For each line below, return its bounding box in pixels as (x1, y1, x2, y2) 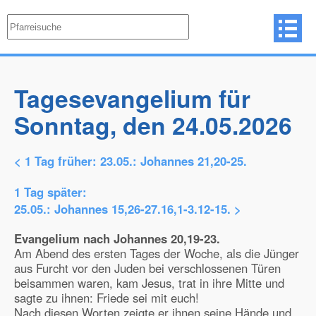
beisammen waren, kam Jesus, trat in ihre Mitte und (14, 274, 284, 291)
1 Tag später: (14, 183, 87, 200)
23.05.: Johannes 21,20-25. (100, 152, 247, 169)
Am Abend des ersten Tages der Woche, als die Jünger (14, 245, 299, 262)
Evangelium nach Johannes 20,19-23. (14, 230, 220, 247)
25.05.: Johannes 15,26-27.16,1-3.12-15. (14, 200, 231, 217)
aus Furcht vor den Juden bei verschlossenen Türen (14, 260, 281, 276)
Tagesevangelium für (14, 81, 250, 115)
